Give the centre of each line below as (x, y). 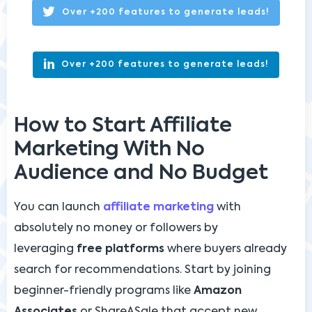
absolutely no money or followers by (116, 228)
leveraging (45, 249)
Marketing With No (109, 150)
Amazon (218, 291)
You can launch (58, 207)
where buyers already (226, 249)
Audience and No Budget (141, 173)
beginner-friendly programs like (104, 291)
